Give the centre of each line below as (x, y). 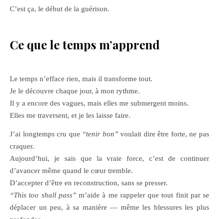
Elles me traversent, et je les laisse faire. (70, 115)
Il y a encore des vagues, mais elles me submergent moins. (99, 103)
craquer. (22, 146)
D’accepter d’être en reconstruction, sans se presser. (89, 183)
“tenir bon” (100, 134)
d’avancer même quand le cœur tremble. (71, 171)
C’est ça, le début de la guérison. (60, 9)
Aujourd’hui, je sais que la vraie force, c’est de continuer (109, 158)
